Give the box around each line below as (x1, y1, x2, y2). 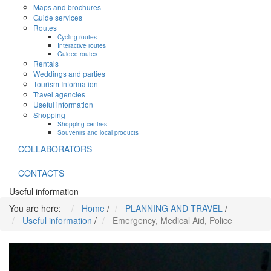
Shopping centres (57, 119, 107, 129)
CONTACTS (18, 167, 64, 180)
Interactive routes (57, 41, 106, 50)
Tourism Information (33, 79, 98, 90)
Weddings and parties (33, 68, 105, 79)
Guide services (33, 12, 82, 23)
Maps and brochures (33, 2, 101, 13)
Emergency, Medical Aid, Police (113, 214, 232, 227)
